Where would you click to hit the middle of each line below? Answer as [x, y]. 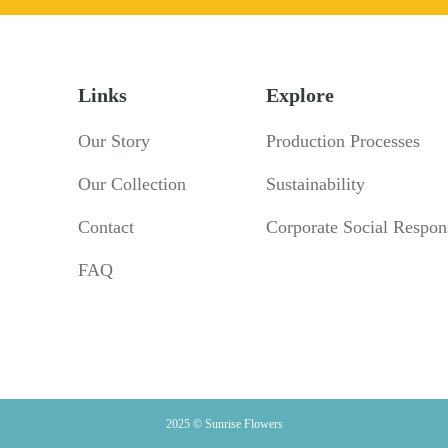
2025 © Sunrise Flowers [224, 424]
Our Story [113, 141]
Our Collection [131, 184]
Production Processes [342, 141]
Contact [105, 227]
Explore [299, 95]
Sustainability [315, 184]
